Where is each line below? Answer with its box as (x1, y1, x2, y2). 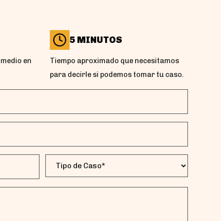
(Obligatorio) (65, 184, 104, 192)
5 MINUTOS (70, 34, 122, 45)
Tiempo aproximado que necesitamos (50, 56, 179, 65)
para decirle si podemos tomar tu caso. (50, 70, 184, 79)
